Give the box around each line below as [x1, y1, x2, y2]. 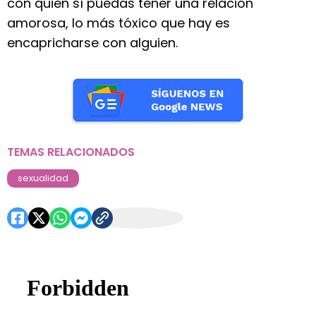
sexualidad [18, 171, 68, 185]
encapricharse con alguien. [7, 34, 178, 51]
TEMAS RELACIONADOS [7, 144, 135, 160]
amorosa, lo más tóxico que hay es [7, 14, 230, 32]
